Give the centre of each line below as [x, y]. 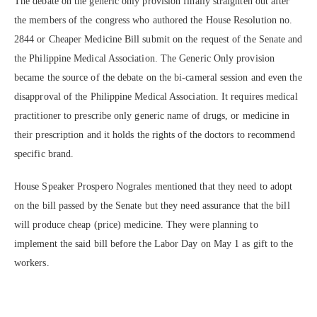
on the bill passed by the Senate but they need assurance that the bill [152, 206]
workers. [32, 263]
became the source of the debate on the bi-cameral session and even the [158, 78]
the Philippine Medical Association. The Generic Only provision [144, 59]
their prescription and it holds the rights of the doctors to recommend [155, 135]
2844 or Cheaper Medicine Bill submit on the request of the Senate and [158, 40]
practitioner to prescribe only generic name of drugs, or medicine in [152, 116]
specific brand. [44, 154]
